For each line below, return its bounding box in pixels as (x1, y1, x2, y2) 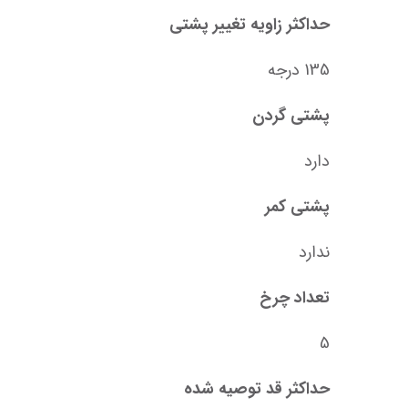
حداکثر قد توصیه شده (184, 376, 330, 403)
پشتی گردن (252, 103, 330, 129)
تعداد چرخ (260, 285, 330, 311)
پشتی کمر (265, 194, 330, 220)
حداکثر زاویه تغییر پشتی (169, 12, 330, 38)
